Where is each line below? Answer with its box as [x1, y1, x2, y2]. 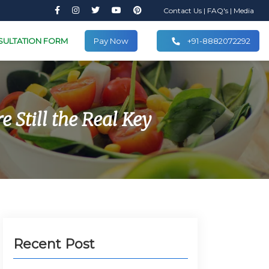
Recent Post [13, 236, 95, 252]
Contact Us [163, 6, 204, 15]
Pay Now [93, 36, 128, 46]
